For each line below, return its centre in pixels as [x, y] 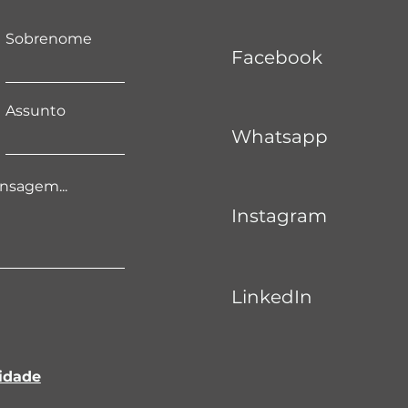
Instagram [280, 216]
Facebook [277, 58]
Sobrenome [48, 39]
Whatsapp [280, 137]
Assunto [35, 111]
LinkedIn [272, 297]
